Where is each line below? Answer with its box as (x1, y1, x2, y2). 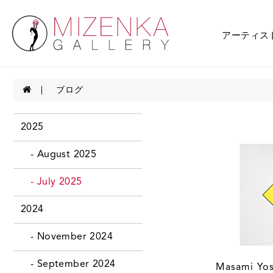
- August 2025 (20, 149, 97, 160)
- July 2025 (20, 177, 82, 187)
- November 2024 (20, 232, 113, 242)
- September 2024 (20, 259, 116, 269)
